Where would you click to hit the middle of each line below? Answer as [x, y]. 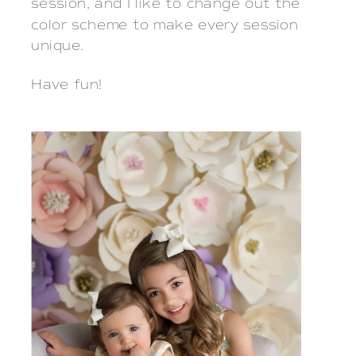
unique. [58, 47]
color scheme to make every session [165, 25]
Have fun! [67, 86]
